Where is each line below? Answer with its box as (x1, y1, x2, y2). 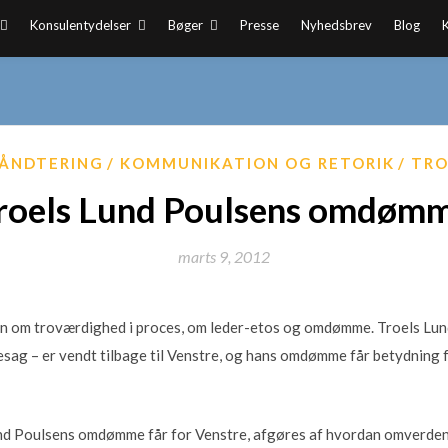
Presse (239, 17, 279, 33)
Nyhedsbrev (300, 17, 372, 33)
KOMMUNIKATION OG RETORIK (120, 154, 395, 172)
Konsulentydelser (29, 17, 131, 33)
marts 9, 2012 (178, 247, 270, 266)
